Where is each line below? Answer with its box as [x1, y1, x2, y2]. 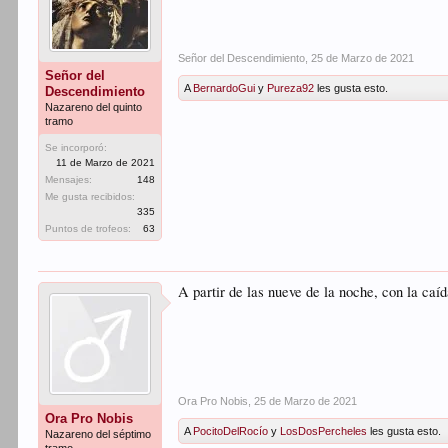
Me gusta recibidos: [45, 191, 136, 202]
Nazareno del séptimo [45, 428, 152, 440]
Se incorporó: [45, 142, 108, 153]
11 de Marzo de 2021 [56, 157, 156, 168]
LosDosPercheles [280, 425, 368, 437]
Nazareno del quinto [45, 101, 143, 113]
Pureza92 [267, 82, 315, 94]
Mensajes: [45, 174, 93, 185]
